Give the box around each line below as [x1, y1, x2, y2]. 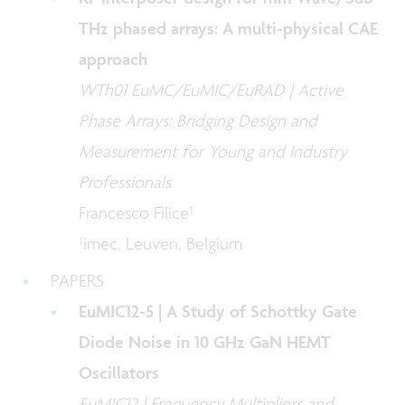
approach [79, 48, 148, 71]
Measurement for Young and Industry [79, 140, 348, 163]
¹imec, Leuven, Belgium [79, 232, 243, 255]
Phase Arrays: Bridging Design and [79, 109, 318, 132]
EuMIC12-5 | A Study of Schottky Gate [79, 299, 358, 322]
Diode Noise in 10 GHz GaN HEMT [79, 330, 332, 353]
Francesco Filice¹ [79, 202, 194, 224]
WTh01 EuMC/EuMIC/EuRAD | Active [79, 79, 344, 101]
